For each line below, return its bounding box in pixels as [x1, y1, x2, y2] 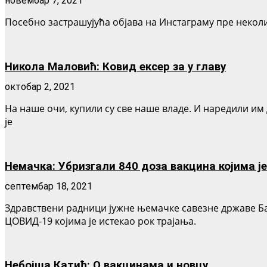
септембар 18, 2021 [5, 180, 92, 192]
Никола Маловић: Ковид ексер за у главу [5, 60, 226, 74]
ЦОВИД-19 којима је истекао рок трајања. [5, 214, 196, 228]
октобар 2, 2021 [5, 81, 75, 93]
